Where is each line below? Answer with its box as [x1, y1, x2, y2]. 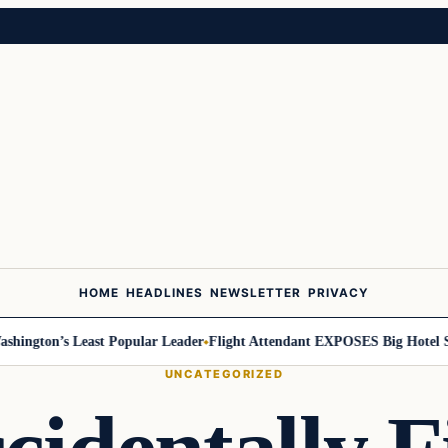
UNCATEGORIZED [165, 366, 283, 381]
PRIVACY [307, 286, 370, 301]
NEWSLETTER [209, 286, 302, 301]
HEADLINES [125, 286, 204, 301]
